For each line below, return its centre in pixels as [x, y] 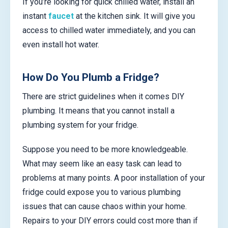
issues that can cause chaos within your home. [105, 206]
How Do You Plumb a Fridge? [91, 78]
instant [35, 16]
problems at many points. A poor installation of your [114, 178]
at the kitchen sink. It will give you [134, 16]
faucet [61, 16]
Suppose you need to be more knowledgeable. [105, 149]
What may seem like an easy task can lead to [102, 163]
